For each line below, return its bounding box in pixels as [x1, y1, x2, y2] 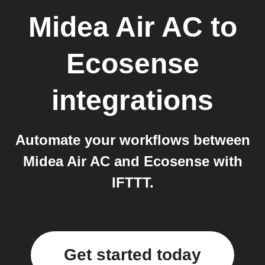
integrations [51, 85, 214, 116]
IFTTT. [111, 174, 154, 190]
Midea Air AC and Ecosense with [22, 153, 243, 169]
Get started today [64, 245, 201, 264]
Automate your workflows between [15, 132, 250, 148]
